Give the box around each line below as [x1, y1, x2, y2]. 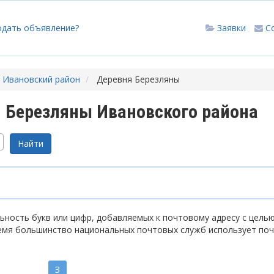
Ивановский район [2, 73, 80, 85]
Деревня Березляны [97, 73, 180, 85]
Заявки [217, 22, 246, 34]
